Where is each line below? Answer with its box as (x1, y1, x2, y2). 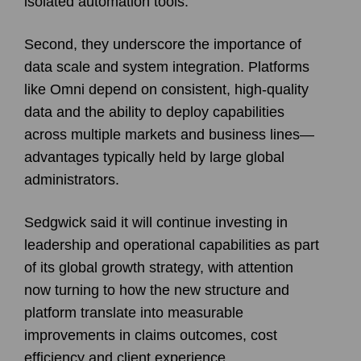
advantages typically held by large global (24, 148, 284, 165)
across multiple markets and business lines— (24, 126, 314, 143)
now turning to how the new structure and (24, 281, 289, 298)
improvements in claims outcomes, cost (24, 326, 277, 343)
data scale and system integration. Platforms (24, 58, 309, 75)
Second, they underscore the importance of (24, 35, 301, 52)
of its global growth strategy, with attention (24, 259, 293, 276)
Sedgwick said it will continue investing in (24, 214, 288, 230)
